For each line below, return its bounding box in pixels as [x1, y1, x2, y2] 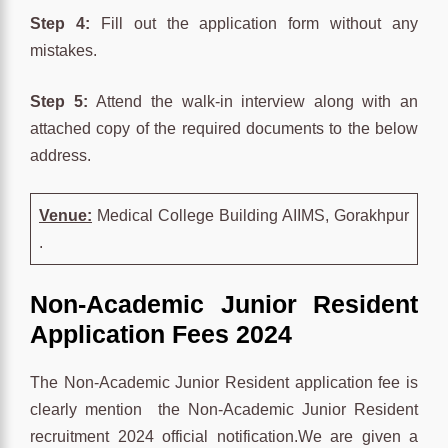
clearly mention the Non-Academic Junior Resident [30, 400, 418, 418]
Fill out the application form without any [100, 14, 418, 32]
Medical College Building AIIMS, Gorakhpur [92, 206, 409, 224]
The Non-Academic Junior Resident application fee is [30, 373, 418, 391]
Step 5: [30, 92, 97, 110]
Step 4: [30, 14, 101, 32]
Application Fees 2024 [30, 319, 292, 348]
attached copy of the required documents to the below [30, 119, 418, 137]
